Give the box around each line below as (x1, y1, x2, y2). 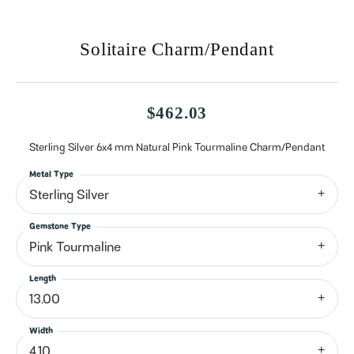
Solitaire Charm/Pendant (80, 39, 274, 60)
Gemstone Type (29, 220, 91, 234)
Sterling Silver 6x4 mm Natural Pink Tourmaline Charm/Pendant (29, 140, 325, 156)
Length (29, 273, 56, 286)
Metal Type (29, 168, 73, 182)
